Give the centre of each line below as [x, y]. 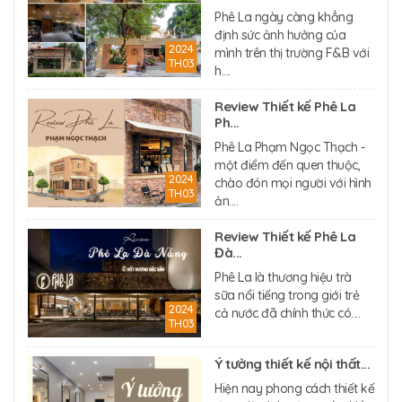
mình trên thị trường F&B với [292, 53]
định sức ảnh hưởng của [280, 35]
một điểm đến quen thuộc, [287, 166]
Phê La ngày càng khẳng [284, 17]
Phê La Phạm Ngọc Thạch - [289, 148]
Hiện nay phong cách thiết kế [294, 389]
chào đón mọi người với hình [293, 184]
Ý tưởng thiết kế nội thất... [292, 364]
